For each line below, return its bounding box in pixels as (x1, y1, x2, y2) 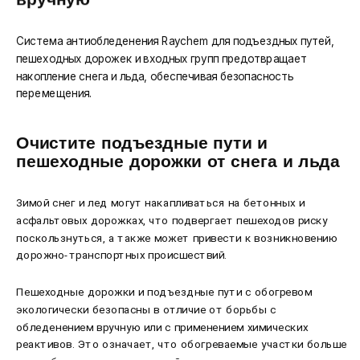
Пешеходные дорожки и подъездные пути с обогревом (16, 285, 313, 299)
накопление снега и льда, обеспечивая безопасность (16, 69, 294, 84)
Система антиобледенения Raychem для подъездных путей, (16, 34, 334, 48)
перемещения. (16, 86, 92, 100)
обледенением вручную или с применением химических (16, 320, 309, 334)
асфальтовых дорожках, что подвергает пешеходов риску (16, 214, 328, 227)
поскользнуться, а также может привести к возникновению (16, 231, 338, 245)
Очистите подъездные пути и (16, 133, 268, 153)
